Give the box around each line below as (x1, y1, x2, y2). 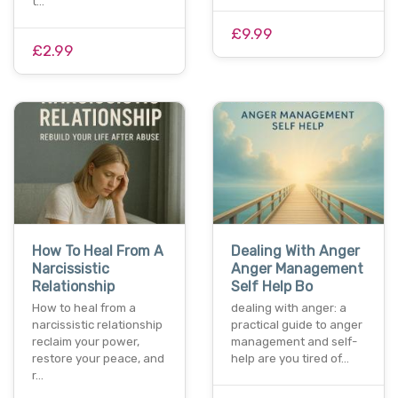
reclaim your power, (32, 335, 139, 349)
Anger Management (231, 260, 363, 278)
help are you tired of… (231, 352, 349, 366)
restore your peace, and (32, 352, 164, 366)
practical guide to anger (231, 318, 362, 332)
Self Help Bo (231, 278, 313, 296)
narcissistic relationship (32, 318, 163, 332)
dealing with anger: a (231, 301, 346, 315)
